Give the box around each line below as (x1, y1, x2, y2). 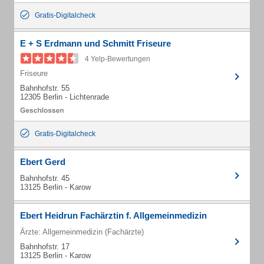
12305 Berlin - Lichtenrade (20, 93, 109, 101)
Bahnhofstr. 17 (20, 242, 70, 251)
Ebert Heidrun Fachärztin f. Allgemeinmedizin (20, 210, 207, 220)
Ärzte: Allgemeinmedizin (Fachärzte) (20, 227, 144, 236)
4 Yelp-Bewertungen (85, 55, 150, 63)
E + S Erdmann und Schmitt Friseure (20, 38, 171, 48)
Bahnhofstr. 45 (20, 174, 70, 183)
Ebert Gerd (20, 157, 65, 167)
